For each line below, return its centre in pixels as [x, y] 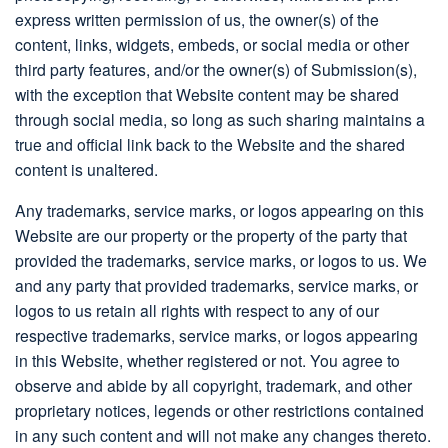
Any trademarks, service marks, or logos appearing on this [219, 210]
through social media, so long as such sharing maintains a [220, 119]
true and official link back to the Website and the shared [210, 144]
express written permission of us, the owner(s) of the [197, 19]
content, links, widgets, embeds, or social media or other [212, 44]
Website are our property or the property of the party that [211, 235]
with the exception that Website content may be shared [207, 94]
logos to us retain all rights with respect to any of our [197, 310]
